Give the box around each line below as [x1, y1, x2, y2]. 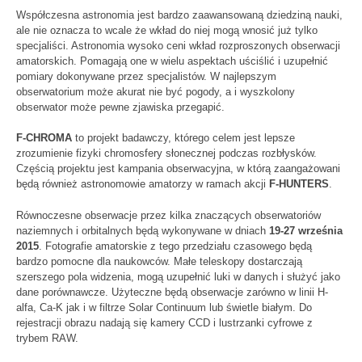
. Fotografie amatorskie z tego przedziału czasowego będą [39, 239, 312, 252]
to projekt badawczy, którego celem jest [72, 132, 264, 145]
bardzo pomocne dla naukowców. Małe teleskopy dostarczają [16, 255, 302, 267]
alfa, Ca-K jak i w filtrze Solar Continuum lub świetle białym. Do [16, 301, 312, 314]
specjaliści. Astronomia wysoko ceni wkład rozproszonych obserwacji [16, 40, 340, 53]
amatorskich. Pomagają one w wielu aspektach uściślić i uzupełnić [16, 55, 328, 68]
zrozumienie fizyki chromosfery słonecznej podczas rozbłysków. [16, 147, 317, 160]
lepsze [264, 132, 295, 145]
